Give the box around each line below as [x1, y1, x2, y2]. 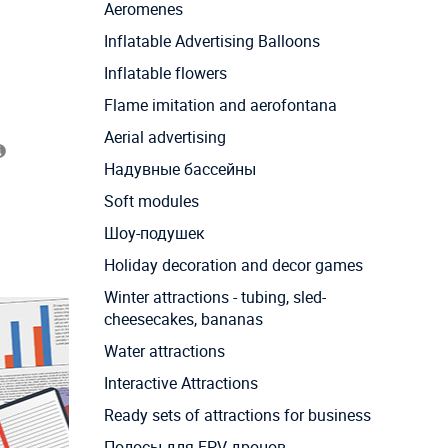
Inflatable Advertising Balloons [103, 29, 320, 52]
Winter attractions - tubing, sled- [103, 285, 326, 308]
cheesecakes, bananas [103, 307, 263, 330]
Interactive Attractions [103, 371, 258, 394]
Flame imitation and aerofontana [103, 93, 337, 116]
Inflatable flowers [103, 61, 227, 84]
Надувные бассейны [103, 157, 256, 180]
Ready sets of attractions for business [103, 403, 371, 426]
